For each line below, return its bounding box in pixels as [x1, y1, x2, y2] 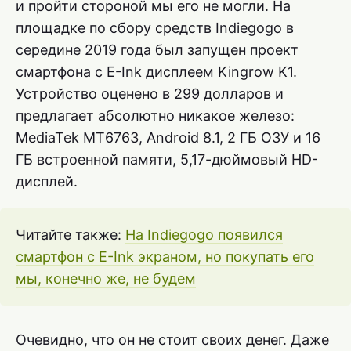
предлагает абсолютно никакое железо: [16, 107, 295, 125]
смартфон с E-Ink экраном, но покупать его [16, 248, 314, 266]
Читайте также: [16, 226, 125, 244]
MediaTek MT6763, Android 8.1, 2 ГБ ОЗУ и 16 [16, 129, 320, 147]
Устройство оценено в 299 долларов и [16, 85, 284, 103]
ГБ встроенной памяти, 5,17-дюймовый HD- [16, 151, 318, 168]
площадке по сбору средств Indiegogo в [16, 20, 294, 37]
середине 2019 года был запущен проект [16, 42, 299, 59]
